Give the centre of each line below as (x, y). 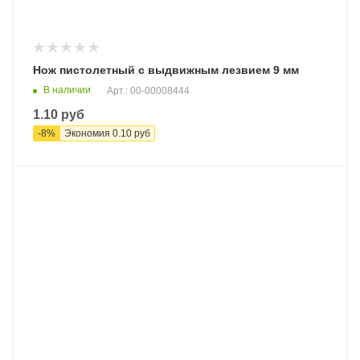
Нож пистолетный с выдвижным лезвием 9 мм (166, 70)
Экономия (88, 133)
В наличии (67, 90)
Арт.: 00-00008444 (148, 90)
